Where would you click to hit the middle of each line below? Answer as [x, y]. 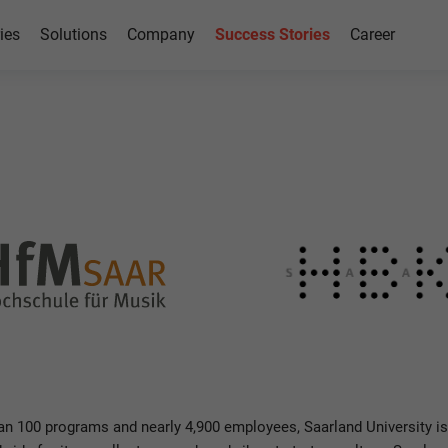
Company [161, 34]
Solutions [73, 34]
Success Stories [272, 34]
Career [372, 34]
